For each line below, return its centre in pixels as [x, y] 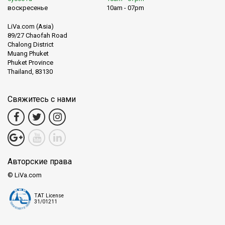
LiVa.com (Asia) [31, 27]
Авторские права [40, 162]
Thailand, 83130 [30, 72]
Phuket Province [30, 63]
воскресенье [28, 8]
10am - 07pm [125, 8]
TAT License [49, 196]
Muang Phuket [28, 54]
